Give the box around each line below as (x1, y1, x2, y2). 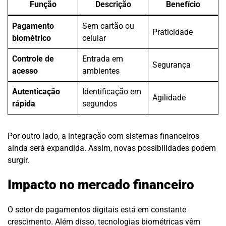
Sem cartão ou (82, 21, 134, 31)
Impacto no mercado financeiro (8, 177, 194, 193)
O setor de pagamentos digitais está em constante (8, 204, 186, 214)
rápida (12, 98, 35, 108)
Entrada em (82, 53, 123, 64)
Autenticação (12, 86, 60, 96)
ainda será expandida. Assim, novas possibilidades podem (8, 143, 216, 153)
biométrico (12, 33, 51, 43)
